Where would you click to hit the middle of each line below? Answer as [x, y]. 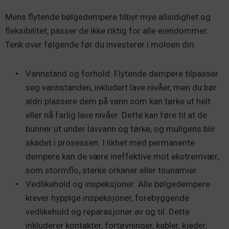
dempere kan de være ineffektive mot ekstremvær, [122, 156]
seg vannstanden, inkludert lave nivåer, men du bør [121, 87]
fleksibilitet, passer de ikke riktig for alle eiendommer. [107, 31]
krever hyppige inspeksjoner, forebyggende [107, 198]
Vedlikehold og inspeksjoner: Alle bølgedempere [118, 184]
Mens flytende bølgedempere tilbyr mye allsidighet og [108, 17]
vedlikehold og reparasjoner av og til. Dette [108, 212]
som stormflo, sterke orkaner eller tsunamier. [112, 170]
